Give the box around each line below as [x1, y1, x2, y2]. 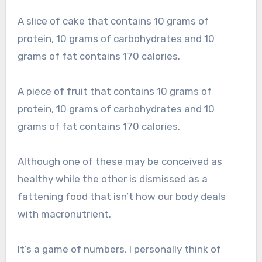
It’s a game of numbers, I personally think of [17, 243, 221, 255]
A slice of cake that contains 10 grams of [17, 15, 209, 27]
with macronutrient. [17, 208, 111, 220]
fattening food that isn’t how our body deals [17, 190, 226, 202]
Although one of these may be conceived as [17, 155, 222, 167]
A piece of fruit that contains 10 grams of [17, 85, 212, 97]
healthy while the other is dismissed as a [17, 173, 208, 185]
